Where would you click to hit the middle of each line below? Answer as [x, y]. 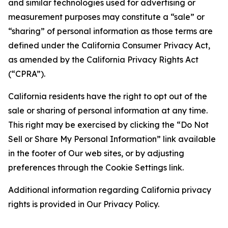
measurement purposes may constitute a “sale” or [106, 17]
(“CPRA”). [27, 74]
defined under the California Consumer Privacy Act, [109, 45]
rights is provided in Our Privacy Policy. [84, 204]
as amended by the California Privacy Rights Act [103, 60]
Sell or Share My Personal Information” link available [112, 139]
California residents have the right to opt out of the [108, 96]
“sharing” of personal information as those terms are [110, 31]
